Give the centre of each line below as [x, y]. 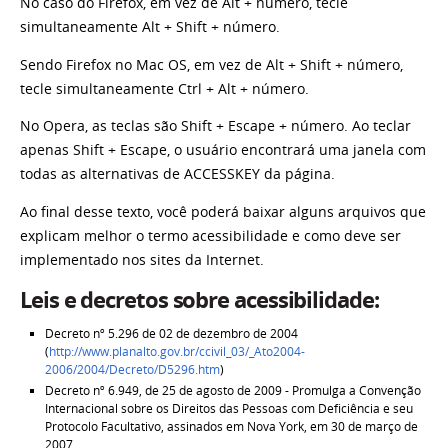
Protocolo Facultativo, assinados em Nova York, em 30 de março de [231, 426]
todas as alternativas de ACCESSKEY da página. [177, 174]
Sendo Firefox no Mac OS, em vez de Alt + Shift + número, [211, 64]
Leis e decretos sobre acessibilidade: [199, 299]
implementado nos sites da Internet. [142, 259]
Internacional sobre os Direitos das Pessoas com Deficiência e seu [228, 408]
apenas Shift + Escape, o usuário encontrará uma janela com [223, 150]
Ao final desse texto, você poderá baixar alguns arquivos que [223, 211]
